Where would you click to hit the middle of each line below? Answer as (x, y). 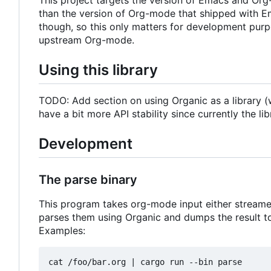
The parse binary (88, 180)
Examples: (62, 231)
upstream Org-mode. (87, 40)
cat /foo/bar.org (90, 262)
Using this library (98, 70)
